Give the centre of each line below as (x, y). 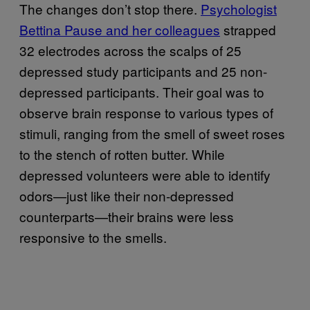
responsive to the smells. (93, 237)
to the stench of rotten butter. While (122, 154)
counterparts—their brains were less (127, 216)
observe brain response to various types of (146, 112)
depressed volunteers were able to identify (145, 175)
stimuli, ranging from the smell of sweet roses (152, 133)
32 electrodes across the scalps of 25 (130, 50)
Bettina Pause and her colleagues (120, 29)
